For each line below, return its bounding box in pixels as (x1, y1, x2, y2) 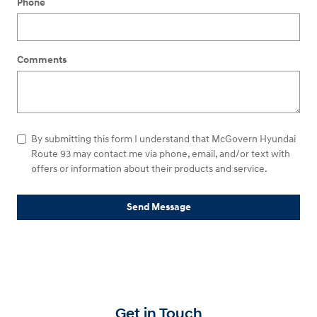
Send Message (126, 201, 191, 214)
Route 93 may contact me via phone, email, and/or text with (31, 147, 290, 160)
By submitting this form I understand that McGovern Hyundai (31, 132, 296, 145)
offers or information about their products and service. (31, 162, 267, 175)
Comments (17, 53, 67, 66)
